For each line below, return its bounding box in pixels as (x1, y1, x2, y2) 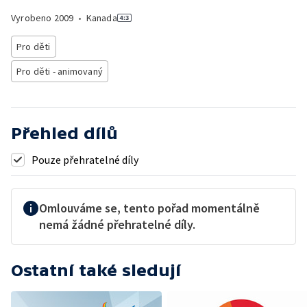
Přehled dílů (11, 124, 118, 143)
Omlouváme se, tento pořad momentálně (39, 200, 260, 216)
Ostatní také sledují (11, 261, 181, 280)
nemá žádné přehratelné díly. (39, 217, 195, 232)
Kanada (86, 12, 117, 24)
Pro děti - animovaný (16, 65, 103, 77)
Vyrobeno (11, 12, 54, 24)
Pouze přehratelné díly (32, 153, 138, 167)
